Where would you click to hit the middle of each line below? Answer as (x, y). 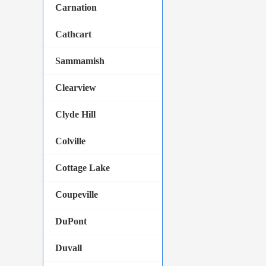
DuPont (71, 221)
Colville (70, 141)
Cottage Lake (83, 168)
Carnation (76, 7)
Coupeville (77, 194)
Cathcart (73, 34)
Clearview (76, 88)
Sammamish (80, 61)
